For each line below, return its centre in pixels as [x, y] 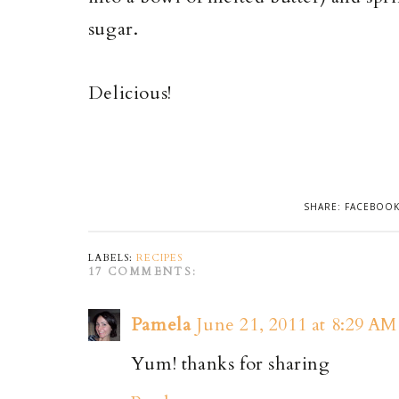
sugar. [113, 28]
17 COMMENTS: [142, 271]
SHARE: [325, 206]
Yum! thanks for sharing [230, 363]
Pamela [161, 324]
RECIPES [159, 257]
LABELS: [112, 257]
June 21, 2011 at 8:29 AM [297, 324]
